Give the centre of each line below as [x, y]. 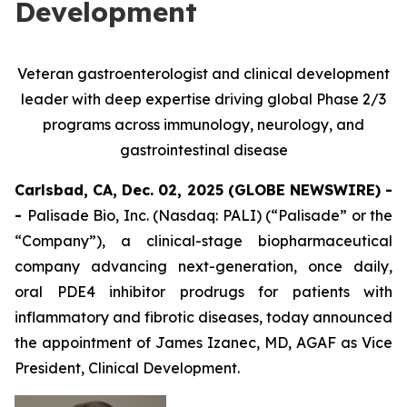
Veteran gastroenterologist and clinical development [203, 74]
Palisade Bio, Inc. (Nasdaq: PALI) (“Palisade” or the [209, 215]
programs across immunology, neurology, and [203, 124]
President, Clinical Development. [127, 368]
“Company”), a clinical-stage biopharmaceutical [203, 241]
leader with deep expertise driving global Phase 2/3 [203, 99]
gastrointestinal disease [203, 150]
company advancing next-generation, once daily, [203, 266]
